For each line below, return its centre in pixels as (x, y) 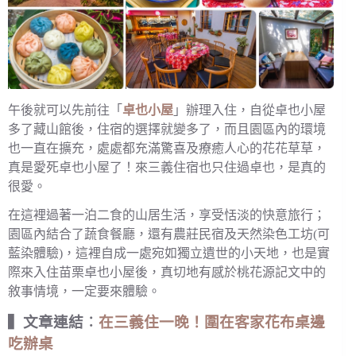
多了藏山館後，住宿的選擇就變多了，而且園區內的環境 (167, 129)
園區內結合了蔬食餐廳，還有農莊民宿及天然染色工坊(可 (169, 234)
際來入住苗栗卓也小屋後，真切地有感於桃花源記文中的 (167, 273)
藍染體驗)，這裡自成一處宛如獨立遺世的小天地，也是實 (169, 253)
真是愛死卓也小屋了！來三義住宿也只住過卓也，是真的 (167, 167)
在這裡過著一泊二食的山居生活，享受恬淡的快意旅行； (167, 215)
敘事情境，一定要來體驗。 (84, 292)
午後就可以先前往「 (65, 110)
